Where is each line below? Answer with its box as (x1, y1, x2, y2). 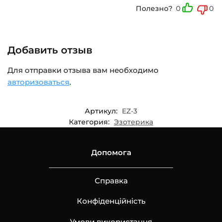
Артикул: (85, 106, 119, 115)
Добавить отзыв (7, 44, 92, 56)
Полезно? (136, 4, 172, 13)
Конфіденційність (76, 196, 146, 206)
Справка (94, 175, 128, 185)
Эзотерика (114, 117, 153, 126)
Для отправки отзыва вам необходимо (7, 65, 159, 75)
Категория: (69, 117, 111, 126)
